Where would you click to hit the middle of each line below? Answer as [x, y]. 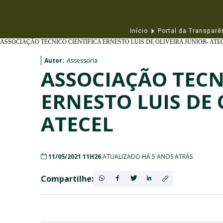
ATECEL [77, 124]
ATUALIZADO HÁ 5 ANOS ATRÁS [148, 157]
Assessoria [82, 60]
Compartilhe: [67, 179]
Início [139, 31]
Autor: [54, 60]
